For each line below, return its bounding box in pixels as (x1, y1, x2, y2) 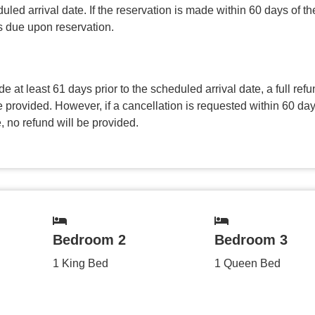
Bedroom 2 (52, 231, 126, 247)
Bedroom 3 (214, 231, 288, 247)
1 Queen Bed (214, 257, 281, 269)
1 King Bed (52, 257, 108, 269)
